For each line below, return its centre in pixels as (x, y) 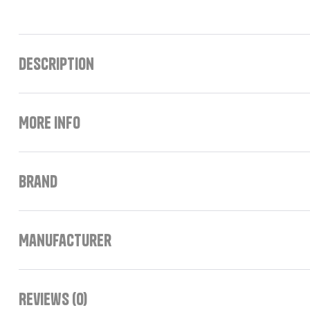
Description (56, 64)
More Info (49, 123)
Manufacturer (65, 240)
